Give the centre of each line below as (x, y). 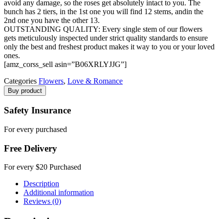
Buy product (25, 91)
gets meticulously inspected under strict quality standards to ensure (106, 38)
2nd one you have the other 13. (52, 21)
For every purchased (35, 129)
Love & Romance (95, 81)
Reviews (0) (42, 201)
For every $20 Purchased (43, 167)
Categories (20, 81)
